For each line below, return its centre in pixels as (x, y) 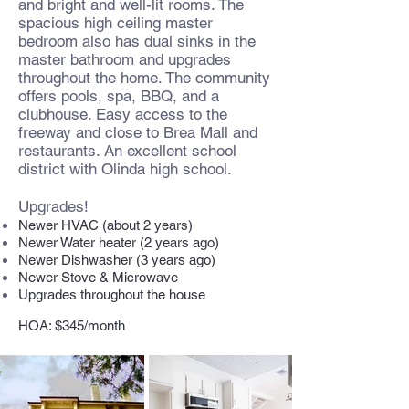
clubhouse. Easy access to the (123, 114)
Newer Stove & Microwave (98, 277)
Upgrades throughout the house (112, 294)
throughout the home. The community (144, 78)
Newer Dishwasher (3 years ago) (117, 260)
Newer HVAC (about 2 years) (107, 225)
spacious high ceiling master (115, 23)
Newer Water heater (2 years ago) (119, 242)
